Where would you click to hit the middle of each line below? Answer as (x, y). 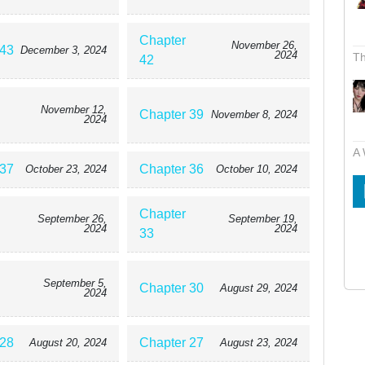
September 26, (73, 219)
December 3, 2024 (64, 50)
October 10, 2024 (256, 169)
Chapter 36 (172, 169)
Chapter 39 (172, 114)
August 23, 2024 (258, 343)
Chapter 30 (172, 288)
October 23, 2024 (66, 169)
